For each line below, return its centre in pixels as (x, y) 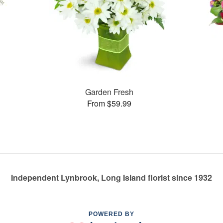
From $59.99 (109, 103)
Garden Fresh (109, 92)
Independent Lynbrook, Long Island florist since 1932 (111, 178)
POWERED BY (111, 214)
